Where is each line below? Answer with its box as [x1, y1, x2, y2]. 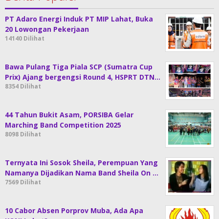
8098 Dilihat [5, 130, 41, 139]
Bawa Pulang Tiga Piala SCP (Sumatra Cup [5, 62, 153, 72]
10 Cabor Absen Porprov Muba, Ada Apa [5, 206, 143, 216]
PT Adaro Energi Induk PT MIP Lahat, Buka [5, 14, 153, 24]
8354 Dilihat [5, 82, 41, 91]
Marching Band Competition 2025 [5, 120, 121, 130]
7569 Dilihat [5, 178, 41, 187]
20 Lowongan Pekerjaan [5, 24, 89, 34]
